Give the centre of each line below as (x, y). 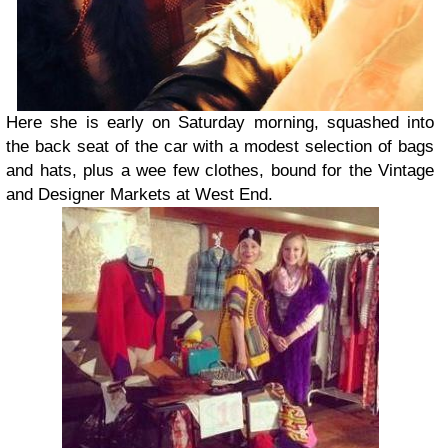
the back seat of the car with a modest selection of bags (220, 146)
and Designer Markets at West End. (139, 194)
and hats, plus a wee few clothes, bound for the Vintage (220, 170)
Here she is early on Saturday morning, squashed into (220, 122)
